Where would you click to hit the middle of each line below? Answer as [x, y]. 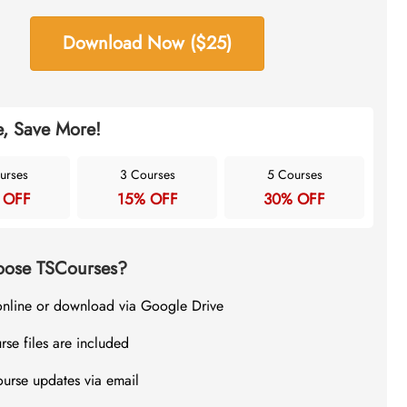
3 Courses [147, 174]
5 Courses [294, 174]
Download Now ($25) [148, 43]
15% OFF [147, 199]
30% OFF [295, 199]
